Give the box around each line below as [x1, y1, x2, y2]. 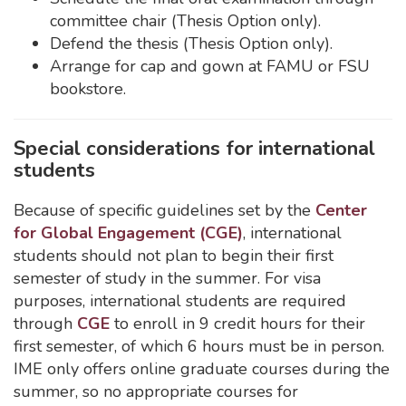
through [14, 313, 77, 334]
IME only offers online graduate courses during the [14, 358, 390, 380]
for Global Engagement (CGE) [14, 222, 243, 244]
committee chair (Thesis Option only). [50, 10, 321, 32]
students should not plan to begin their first [14, 245, 333, 266]
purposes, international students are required [14, 290, 346, 312]
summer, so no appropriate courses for [14, 381, 298, 402]
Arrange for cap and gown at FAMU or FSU [50, 55, 370, 77]
